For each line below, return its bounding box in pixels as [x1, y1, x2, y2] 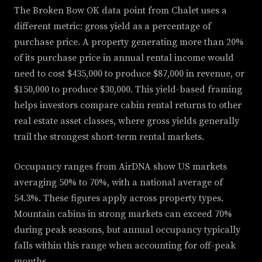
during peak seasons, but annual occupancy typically [14, 224, 240, 236]
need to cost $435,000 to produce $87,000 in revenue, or [14, 68, 244, 80]
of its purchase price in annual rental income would [14, 52, 234, 64]
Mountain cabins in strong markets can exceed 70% [14, 208, 232, 220]
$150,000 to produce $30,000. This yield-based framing [14, 84, 242, 96]
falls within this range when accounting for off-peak [14, 240, 236, 252]
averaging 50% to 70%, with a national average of [14, 177, 223, 189]
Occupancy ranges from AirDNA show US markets [14, 161, 227, 173]
